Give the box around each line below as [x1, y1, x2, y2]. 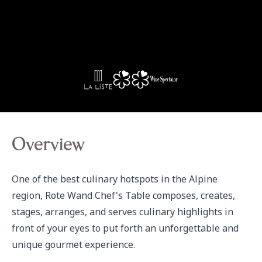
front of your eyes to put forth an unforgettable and [12, 222, 239, 235]
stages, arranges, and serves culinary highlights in [12, 205, 233, 218]
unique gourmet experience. [12, 238, 135, 251]
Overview [12, 137, 84, 155]
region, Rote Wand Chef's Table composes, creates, [12, 189, 235, 202]
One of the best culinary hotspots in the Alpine [12, 173, 218, 185]
